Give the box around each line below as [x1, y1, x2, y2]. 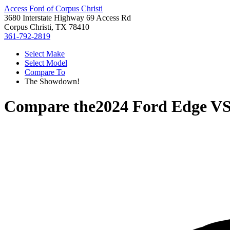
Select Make [25, 49, 65, 58]
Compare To [25, 68, 65, 76]
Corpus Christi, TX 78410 [4, 23, 89, 31]
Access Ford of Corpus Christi [4, 4, 103, 13]
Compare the [4, 97, 95, 116]
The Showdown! [25, 77, 80, 86]
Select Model [25, 59, 67, 67]
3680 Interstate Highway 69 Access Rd [4, 13, 131, 22]
